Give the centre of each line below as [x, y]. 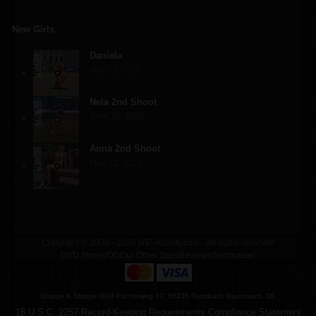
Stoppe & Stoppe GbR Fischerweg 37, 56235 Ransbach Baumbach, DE [158, 296]
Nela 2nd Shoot [123, 102]
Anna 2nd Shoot [125, 149]
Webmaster [233, 256]
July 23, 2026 [116, 70]
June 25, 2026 [117, 117]
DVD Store [81, 256]
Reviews [195, 256]
